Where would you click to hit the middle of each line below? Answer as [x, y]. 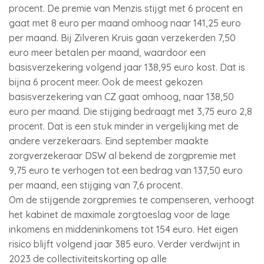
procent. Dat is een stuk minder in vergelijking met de [124, 126]
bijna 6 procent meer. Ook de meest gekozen [106, 82]
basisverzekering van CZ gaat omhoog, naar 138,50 [121, 97]
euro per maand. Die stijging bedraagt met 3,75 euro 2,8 [131, 111]
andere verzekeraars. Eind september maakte [109, 141]
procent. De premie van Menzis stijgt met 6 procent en [126, 8]
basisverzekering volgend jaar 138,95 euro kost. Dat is [127, 67]
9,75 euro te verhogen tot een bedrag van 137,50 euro [126, 170]
